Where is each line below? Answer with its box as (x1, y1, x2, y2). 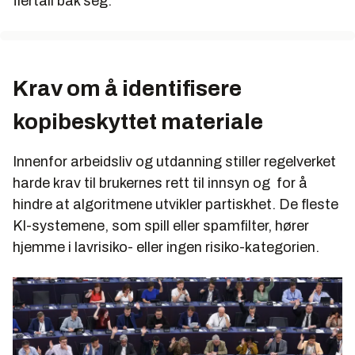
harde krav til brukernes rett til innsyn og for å (13, 174, 307, 191)
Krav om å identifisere (13, 75, 242, 101)
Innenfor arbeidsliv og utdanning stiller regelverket (13, 153, 336, 170)
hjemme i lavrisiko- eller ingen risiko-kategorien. (13, 239, 319, 255)
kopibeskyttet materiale (13, 109, 263, 134)
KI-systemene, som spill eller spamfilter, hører (13, 217, 309, 234)
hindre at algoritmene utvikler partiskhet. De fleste (13, 196, 338, 212)
